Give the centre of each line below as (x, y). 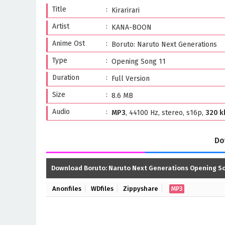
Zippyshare (141, 188)
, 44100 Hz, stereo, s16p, (165, 113)
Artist (61, 26)
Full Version (131, 79)
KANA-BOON (132, 27)
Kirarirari (126, 10)
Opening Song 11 (139, 62)
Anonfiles (67, 188)
